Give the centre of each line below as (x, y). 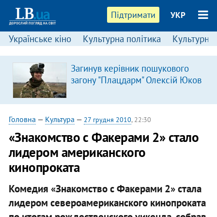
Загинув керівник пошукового (130, 68)
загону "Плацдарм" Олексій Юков (136, 80)
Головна (22, 119)
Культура (60, 119)
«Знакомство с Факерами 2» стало (104, 137)
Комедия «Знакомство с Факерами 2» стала (105, 188)
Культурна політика (122, 39)
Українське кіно (40, 39)
